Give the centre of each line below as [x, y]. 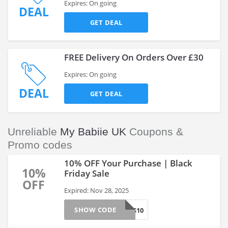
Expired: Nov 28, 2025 [96, 190]
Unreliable [34, 132]
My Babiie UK [93, 132]
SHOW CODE [95, 210]
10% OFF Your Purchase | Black [128, 163]
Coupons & [155, 132]
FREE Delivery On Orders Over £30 [134, 57]
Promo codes [40, 145]
